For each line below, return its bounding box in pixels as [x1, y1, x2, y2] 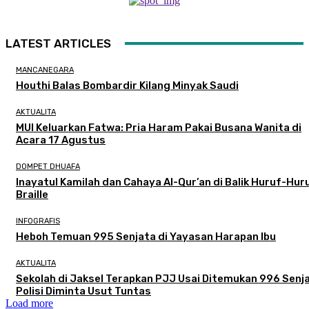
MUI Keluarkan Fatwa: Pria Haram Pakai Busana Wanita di [16, 121, 301, 134]
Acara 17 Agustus [16, 133, 106, 146]
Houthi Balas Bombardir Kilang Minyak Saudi [16, 79, 239, 92]
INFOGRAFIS [16, 216, 60, 226]
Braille [16, 188, 48, 201]
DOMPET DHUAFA [16, 161, 80, 171]
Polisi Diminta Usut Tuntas [16, 284, 151, 297]
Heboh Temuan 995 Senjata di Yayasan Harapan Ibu [16, 230, 276, 243]
